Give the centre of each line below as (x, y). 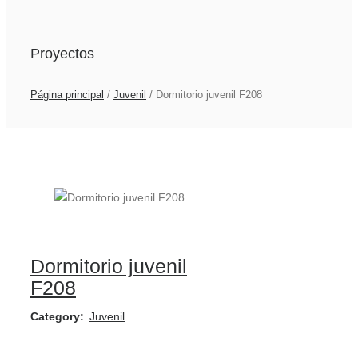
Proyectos (62, 54)
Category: (57, 317)
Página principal (67, 95)
